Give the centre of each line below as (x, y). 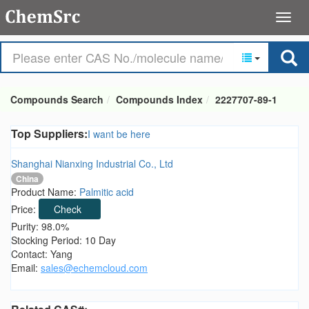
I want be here (119, 134)
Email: (26, 268)
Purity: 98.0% (40, 227)
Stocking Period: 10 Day (63, 240)
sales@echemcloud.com (94, 268)
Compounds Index (159, 99)
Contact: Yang (42, 254)
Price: (25, 209)
